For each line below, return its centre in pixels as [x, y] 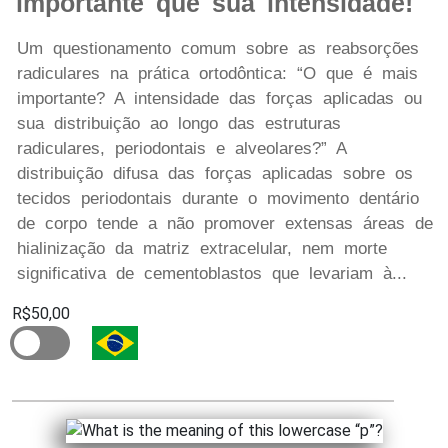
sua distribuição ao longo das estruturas [179, 124]
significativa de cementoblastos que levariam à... [212, 274]
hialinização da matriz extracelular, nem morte [202, 249]
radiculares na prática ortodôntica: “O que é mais [217, 74]
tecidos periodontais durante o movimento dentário [218, 199]
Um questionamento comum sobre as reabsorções [218, 49]
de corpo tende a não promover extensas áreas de [225, 224]
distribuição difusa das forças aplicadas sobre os [215, 174]
